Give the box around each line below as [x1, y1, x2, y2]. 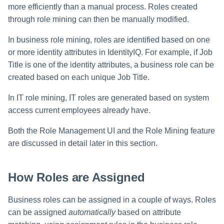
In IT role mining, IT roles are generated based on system [8, 93, 209, 102]
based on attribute [115, 207, 181, 216]
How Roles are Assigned [8, 170, 145, 184]
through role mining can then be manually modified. [8, 15, 189, 24]
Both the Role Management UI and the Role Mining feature [8, 126, 215, 135]
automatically [68, 207, 115, 216]
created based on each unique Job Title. [8, 73, 149, 82]
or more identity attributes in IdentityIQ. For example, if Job [8, 48, 212, 57]
